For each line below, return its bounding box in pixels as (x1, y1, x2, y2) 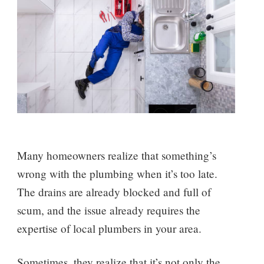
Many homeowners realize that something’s (16, 147, 216, 163)
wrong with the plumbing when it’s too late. (16, 166, 217, 181)
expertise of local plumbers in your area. (16, 220, 202, 236)
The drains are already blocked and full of (16, 184, 211, 199)
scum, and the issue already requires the (16, 202, 200, 217)
